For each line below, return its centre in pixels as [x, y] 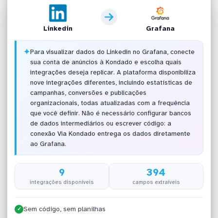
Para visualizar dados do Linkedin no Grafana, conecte [112, 52]
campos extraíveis [156, 182]
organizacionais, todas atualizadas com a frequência [110, 103]
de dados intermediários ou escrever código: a [100, 124]
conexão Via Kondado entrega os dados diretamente [110, 134]
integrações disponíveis [62, 182]
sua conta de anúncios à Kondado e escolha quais [106, 62]
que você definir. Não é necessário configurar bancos [110, 113]
